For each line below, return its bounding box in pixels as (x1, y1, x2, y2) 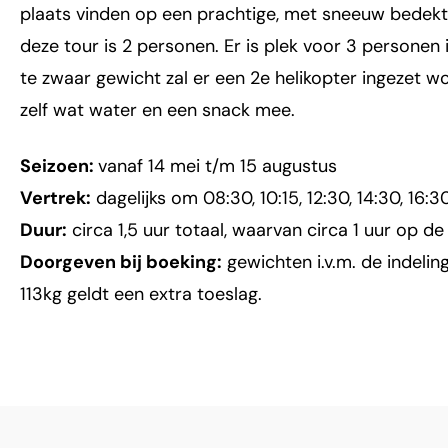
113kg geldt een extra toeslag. (20, 282, 262, 307)
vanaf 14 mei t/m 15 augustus (98, 154, 337, 179)
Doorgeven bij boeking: (20, 250, 222, 275)
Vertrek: (20, 186, 91, 211)
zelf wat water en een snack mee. (20, 98, 300, 123)
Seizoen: (20, 154, 98, 179)
